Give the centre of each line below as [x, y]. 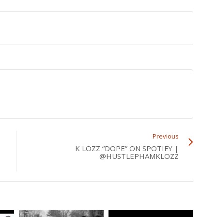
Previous [166, 136]
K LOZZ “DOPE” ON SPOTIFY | [127, 148]
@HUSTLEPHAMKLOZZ [139, 156]
